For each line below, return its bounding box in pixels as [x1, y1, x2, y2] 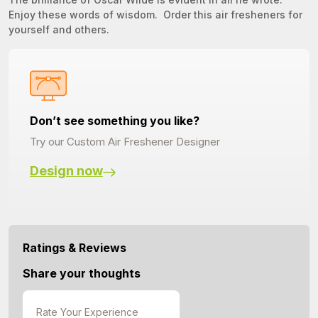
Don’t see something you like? [30, 114, 199, 128]
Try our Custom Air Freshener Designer [30, 135, 220, 148]
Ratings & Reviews [23, 241, 126, 255]
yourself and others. [9, 23, 112, 35]
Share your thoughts [23, 266, 141, 280]
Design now [30, 163, 103, 178]
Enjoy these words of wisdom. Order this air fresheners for [9, 9, 302, 21]
